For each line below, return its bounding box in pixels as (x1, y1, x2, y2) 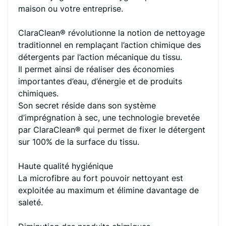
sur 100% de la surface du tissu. (18, 137, 139, 147)
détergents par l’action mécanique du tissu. (18, 52, 182, 62)
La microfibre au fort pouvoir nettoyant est (18, 173, 183, 183)
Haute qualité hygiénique (18, 161, 113, 171)
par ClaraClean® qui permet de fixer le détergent (18, 125, 205, 135)
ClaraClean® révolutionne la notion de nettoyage (18, 28, 205, 38)
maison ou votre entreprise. (18, 4, 123, 14)
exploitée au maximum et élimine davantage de (18, 185, 199, 195)
